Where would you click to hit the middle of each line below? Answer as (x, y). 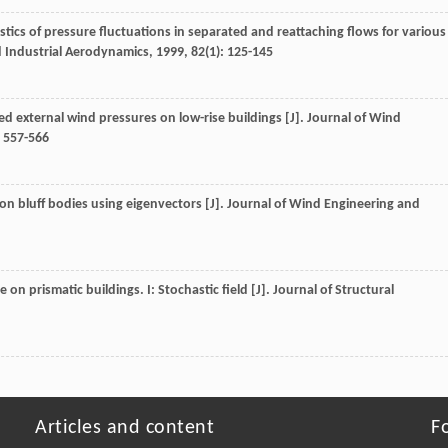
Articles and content (124, 428)
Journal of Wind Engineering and (323, 205)
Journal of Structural (333, 291)
